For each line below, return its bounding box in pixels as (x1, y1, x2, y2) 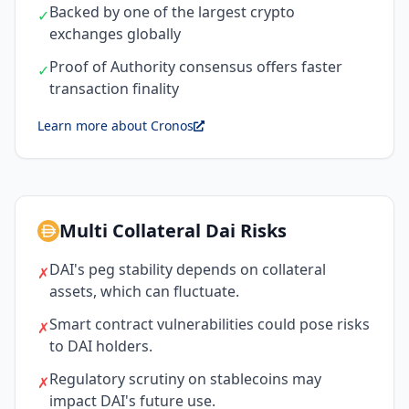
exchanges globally (49, 23, 181, 44)
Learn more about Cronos (37, 116, 194, 134)
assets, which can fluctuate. (49, 280, 239, 301)
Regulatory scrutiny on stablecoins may (49, 368, 321, 389)
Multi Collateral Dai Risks (59, 217, 287, 243)
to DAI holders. (49, 335, 152, 356)
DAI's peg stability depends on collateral (49, 258, 326, 279)
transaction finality (49, 78, 179, 99)
